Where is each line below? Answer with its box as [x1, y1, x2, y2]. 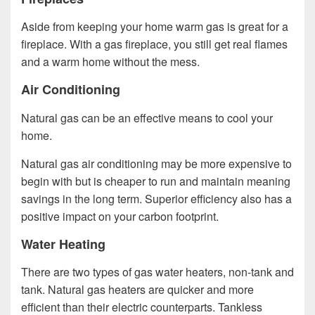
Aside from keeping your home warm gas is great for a [21, 18, 288, 35]
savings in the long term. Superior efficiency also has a [21, 190, 292, 207]
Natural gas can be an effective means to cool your [21, 109, 273, 126]
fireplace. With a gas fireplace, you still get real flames [21, 36, 288, 53]
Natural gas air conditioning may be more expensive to [21, 155, 292, 172]
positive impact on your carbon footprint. [21, 207, 219, 224]
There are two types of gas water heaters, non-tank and [21, 264, 294, 281]
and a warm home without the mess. [21, 53, 200, 70]
